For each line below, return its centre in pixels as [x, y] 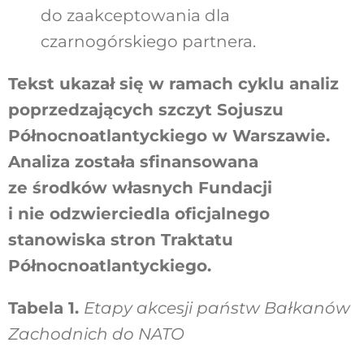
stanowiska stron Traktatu [120, 240]
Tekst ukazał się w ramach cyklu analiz [173, 84]
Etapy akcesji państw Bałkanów [217, 308]
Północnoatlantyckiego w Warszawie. [169, 136]
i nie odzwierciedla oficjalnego [139, 214]
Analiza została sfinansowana [133, 162]
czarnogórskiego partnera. [148, 42]
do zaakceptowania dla [135, 16]
